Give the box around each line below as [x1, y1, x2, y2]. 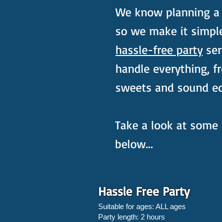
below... [115, 136, 153, 151]
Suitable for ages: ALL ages [98, 202, 186, 211]
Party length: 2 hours [98, 213, 165, 221]
